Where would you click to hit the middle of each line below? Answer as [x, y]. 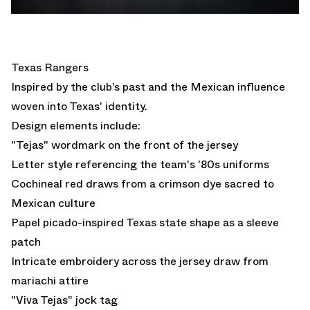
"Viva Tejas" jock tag [64, 300]
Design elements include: [76, 125]
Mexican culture [53, 203]
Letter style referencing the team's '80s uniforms [140, 164]
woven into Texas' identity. [79, 106]
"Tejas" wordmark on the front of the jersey [125, 145]
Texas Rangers [50, 67]
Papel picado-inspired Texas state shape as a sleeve [145, 222]
